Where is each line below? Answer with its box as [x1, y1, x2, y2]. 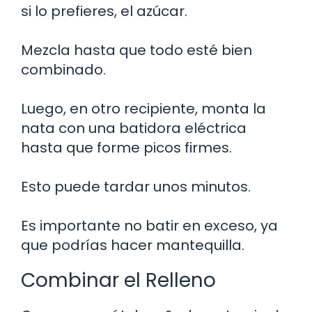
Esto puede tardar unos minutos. [21, 176, 251, 196]
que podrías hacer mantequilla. [21, 235, 244, 255]
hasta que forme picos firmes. [21, 137, 232, 157]
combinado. [21, 59, 106, 79]
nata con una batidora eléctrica [21, 118, 247, 138]
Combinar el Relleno [21, 266, 216, 294]
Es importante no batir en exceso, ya [21, 215, 278, 235]
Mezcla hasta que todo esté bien [21, 40, 252, 60]
